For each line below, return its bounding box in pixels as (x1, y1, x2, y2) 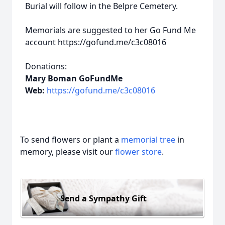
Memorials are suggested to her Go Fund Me (25, 25, 196, 36)
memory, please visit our (20, 146, 115, 157)
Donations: (25, 61, 67, 72)
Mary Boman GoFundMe (25, 73, 123, 84)
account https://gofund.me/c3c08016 (25, 37, 166, 48)
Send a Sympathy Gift (60, 192, 147, 204)
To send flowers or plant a (20, 134, 121, 145)
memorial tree (121, 134, 175, 145)
